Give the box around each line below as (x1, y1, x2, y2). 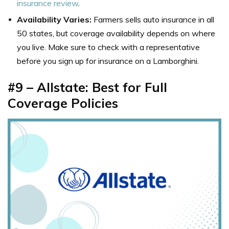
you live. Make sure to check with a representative (17, 41, 200, 52)
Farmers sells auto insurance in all (94, 14, 214, 25)
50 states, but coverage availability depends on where (17, 28, 215, 38)
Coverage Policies (8, 95, 118, 111)
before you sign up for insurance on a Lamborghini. (17, 55, 199, 66)
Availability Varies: (17, 14, 94, 25)
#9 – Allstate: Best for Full (8, 79, 167, 95)
